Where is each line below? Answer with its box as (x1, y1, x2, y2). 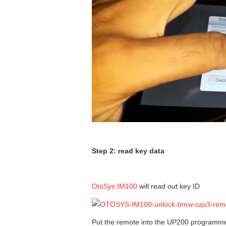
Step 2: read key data (92, 146, 164, 155)
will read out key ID (137, 182, 200, 190)
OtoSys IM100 (92, 182, 137, 190)
